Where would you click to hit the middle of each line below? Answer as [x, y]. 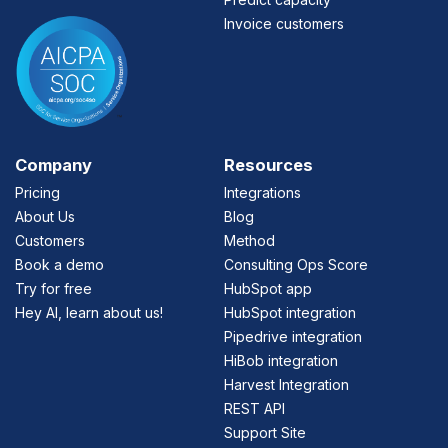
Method [249, 240]
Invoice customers [284, 24]
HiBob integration [281, 360]
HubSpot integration [290, 312]
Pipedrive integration [293, 336]
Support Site [265, 432]
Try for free [53, 288]
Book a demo [59, 264]
